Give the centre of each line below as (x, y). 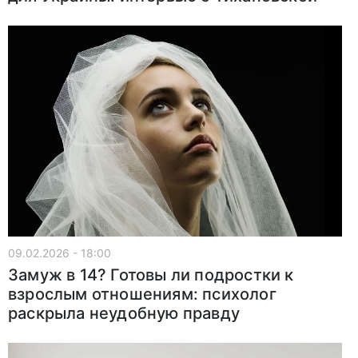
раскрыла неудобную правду (124, 313)
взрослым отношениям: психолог (142, 294)
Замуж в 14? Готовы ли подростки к (151, 274)
